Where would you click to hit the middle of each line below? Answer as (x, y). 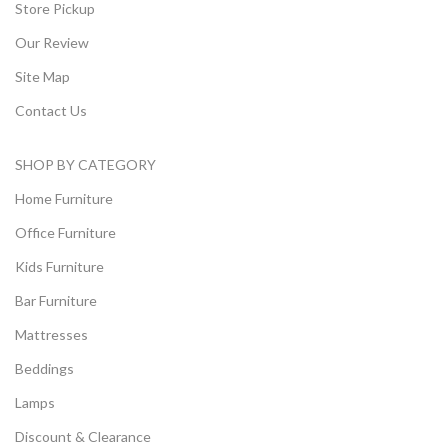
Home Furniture (64, 198)
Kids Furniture (59, 266)
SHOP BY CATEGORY (85, 164)
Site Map (42, 76)
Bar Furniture (56, 300)
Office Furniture (65, 232)
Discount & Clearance (83, 436)
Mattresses (51, 334)
